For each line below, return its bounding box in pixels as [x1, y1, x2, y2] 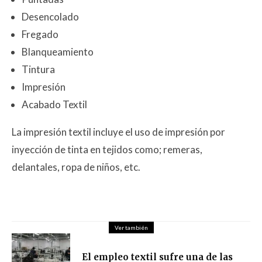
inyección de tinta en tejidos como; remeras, [12, 143, 202, 156]
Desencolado [22, 10, 79, 23]
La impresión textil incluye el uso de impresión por [12, 125, 225, 138]
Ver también [114, 223, 148, 231]
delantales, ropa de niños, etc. [12, 160, 140, 173]
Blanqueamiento [22, 45, 94, 58]
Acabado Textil [22, 98, 87, 111]
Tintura [22, 63, 55, 75]
